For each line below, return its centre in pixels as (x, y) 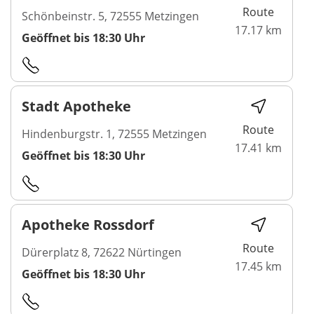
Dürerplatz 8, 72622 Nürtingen (102, 252)
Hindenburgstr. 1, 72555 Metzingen (114, 134)
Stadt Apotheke (76, 107)
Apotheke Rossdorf (88, 224)
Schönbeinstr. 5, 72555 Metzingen (110, 16)
